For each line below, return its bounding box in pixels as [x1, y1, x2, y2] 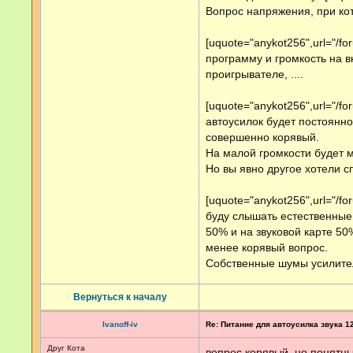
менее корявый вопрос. [206, 241, 328, 254]
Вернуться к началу [72, 292, 167, 303]
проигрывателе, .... [206, 68, 303, 80]
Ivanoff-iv [102, 320, 138, 329]
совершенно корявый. [206, 131, 319, 143]
